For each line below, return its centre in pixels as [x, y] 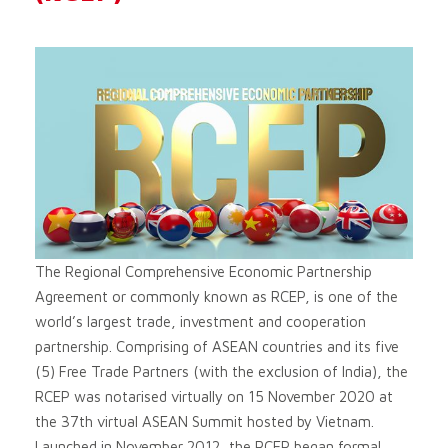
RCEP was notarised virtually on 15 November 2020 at [214, 397]
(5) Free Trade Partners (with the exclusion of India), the [221, 372]
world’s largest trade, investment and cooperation [200, 322]
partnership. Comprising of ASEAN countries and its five [217, 347]
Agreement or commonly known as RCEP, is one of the [216, 297]
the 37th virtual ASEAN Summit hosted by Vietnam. [204, 422]
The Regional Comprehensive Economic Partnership [203, 272]
